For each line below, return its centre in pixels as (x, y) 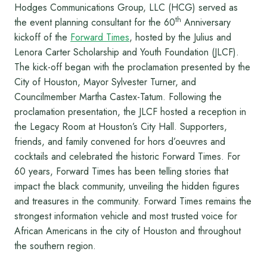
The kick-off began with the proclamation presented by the (132, 67)
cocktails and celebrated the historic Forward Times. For (127, 157)
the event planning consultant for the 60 (95, 23)
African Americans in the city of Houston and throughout (128, 231)
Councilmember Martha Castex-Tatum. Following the (118, 97)
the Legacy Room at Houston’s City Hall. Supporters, (121, 127)
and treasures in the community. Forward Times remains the (133, 201)
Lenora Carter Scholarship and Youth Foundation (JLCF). (127, 52)
